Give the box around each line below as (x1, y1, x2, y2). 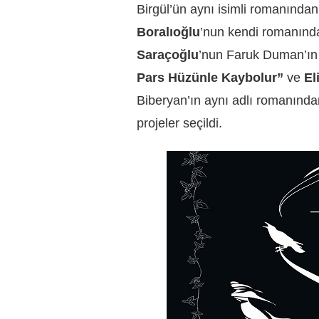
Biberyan (137, 93, 187, 108)
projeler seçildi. (137, 116, 222, 131)
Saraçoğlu (137, 48, 199, 63)
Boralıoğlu (137, 25, 200, 40)
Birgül (137, 2, 169, 17)
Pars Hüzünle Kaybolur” (137, 70, 283, 85)
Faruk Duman (226, 48, 304, 63)
